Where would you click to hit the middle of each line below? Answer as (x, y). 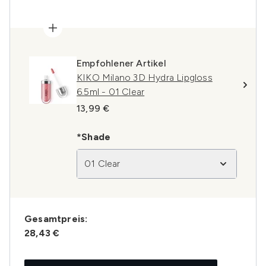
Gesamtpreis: (56, 219)
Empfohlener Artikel (121, 63)
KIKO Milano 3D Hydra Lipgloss (145, 77)
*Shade (94, 137)
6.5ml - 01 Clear (111, 92)
